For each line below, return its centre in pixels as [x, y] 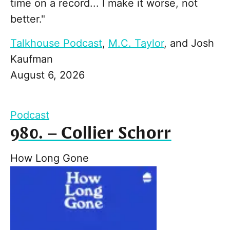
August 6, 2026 [47, 75]
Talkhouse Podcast [56, 43]
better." [28, 19]
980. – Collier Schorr [91, 134]
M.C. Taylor [136, 43]
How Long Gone [50, 158]
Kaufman [32, 59]
